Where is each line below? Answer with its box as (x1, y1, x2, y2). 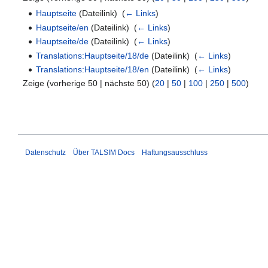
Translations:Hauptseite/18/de (36, 50, 150, 60)
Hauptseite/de (36, 36, 89, 47)
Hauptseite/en (36, 22, 89, 32)
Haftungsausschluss (142, 148, 208, 157)
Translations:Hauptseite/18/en (36, 65, 150, 74)
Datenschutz (25, 148, 66, 157)
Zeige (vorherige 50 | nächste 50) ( (23, 78, 155, 89)
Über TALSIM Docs (73, 148, 135, 157)
